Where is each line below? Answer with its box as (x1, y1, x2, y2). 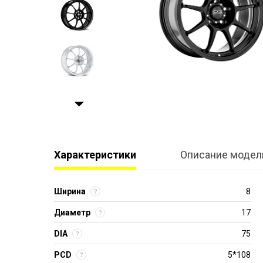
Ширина (54, 187, 86, 196)
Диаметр (54, 208, 90, 217)
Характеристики (54, 149, 136, 161)
